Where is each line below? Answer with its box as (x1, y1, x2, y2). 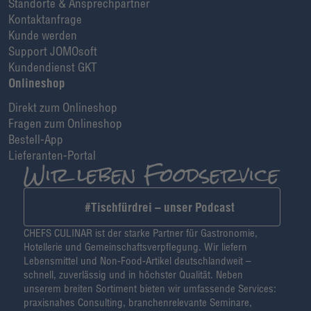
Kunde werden (8, 27, 77, 42)
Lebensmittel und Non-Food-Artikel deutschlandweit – (24, 254, 251, 268)
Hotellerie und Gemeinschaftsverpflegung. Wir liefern (24, 240, 247, 254)
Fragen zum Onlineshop (8, 115, 122, 131)
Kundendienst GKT (8, 59, 97, 74)
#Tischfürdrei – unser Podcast (85, 199, 235, 215)
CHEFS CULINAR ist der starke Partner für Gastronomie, (24, 226, 258, 240)
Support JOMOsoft (8, 43, 97, 58)
